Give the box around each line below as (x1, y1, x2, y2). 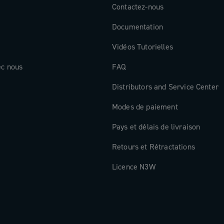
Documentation (112, 21, 163, 32)
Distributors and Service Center (112, 81, 218, 92)
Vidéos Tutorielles (112, 41, 173, 52)
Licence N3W (112, 161, 155, 172)
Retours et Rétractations (112, 141, 195, 152)
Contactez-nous (112, 1, 164, 12)
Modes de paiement (112, 101, 178, 112)
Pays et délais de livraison (112, 121, 200, 132)
